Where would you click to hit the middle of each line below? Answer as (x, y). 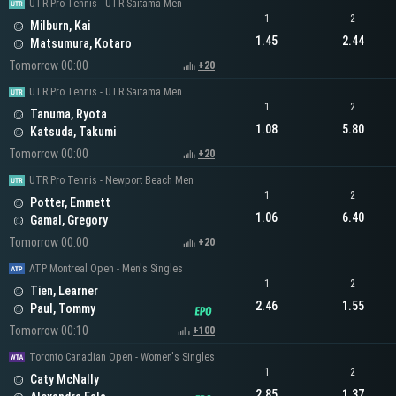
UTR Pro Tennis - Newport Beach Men (111, 181)
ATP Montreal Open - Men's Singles (106, 269)
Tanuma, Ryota (69, 114)
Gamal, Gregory (69, 221)
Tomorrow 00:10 (49, 331)
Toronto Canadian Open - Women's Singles (122, 358)
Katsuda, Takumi (73, 132)
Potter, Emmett (70, 203)
